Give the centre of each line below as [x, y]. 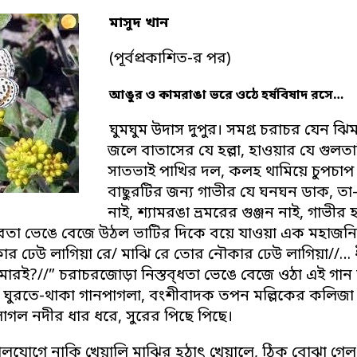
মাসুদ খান [139, 24]
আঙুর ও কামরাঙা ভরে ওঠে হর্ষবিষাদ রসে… [227, 96]
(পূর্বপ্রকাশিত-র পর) [171, 60]
